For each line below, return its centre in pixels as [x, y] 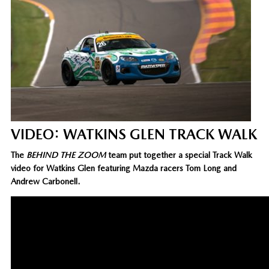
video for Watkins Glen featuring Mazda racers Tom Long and [123, 168]
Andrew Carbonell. [45, 181]
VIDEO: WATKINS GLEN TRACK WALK [134, 134]
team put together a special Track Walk [179, 155]
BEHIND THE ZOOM [66, 155]
